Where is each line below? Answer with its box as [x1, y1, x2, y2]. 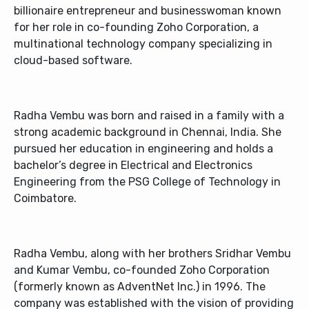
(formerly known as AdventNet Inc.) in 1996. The [14, 280, 266, 294]
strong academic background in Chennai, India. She [14, 126, 281, 139]
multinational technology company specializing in [14, 37, 272, 51]
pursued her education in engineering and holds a [14, 142, 273, 156]
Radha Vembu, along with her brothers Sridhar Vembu [14, 247, 291, 261]
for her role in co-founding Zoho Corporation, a [14, 21, 259, 34]
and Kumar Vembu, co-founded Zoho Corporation [14, 263, 270, 277]
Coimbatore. [14, 192, 77, 206]
